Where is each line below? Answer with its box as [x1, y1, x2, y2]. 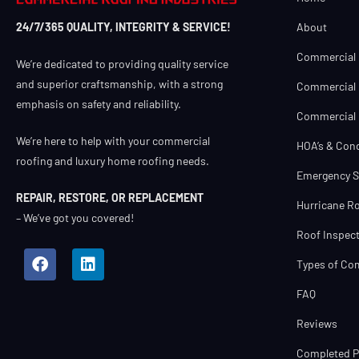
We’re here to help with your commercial [16, 134, 210, 148]
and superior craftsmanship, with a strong [16, 77, 223, 91]
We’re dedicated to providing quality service [16, 57, 228, 71]
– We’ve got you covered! [16, 211, 134, 225]
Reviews [296, 317, 337, 330]
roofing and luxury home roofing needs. [16, 154, 209, 168]
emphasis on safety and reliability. [16, 97, 181, 111]
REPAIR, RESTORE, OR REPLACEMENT [16, 191, 204, 205]
